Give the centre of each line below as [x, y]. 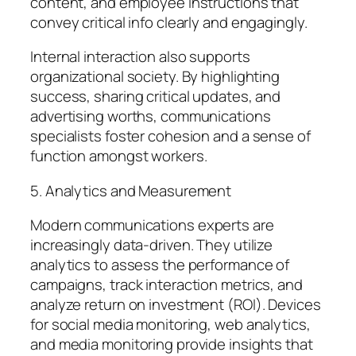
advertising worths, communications [151, 116]
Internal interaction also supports [140, 57]
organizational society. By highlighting [155, 77]
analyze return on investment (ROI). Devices [176, 305]
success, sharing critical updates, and [156, 97]
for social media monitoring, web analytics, [170, 325]
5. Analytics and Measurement [131, 190]
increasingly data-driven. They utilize [152, 245]
